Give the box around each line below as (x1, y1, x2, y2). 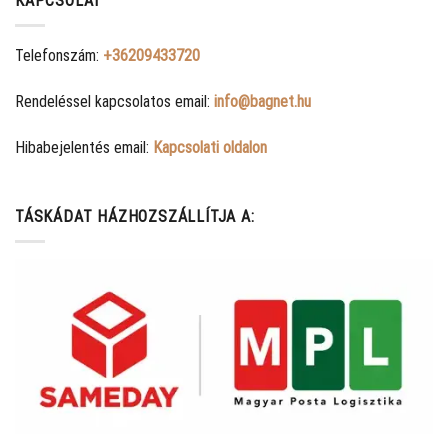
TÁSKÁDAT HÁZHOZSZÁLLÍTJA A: (15, 207, 255, 227)
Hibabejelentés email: (15, 137, 153, 157)
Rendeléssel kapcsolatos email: (15, 91, 214, 111)
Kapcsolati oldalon (153, 137, 267, 157)
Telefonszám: (15, 45, 103, 65)
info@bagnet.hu (214, 91, 311, 111)
